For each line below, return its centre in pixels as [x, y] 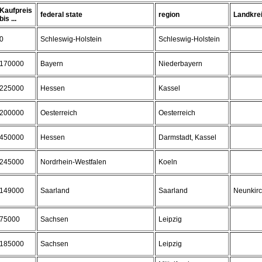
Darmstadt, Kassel [187, 137]
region [169, 15]
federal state [61, 15]
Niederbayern [180, 64]
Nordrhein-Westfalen [73, 162]
